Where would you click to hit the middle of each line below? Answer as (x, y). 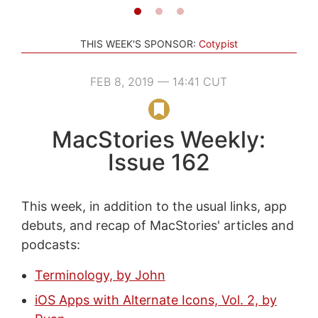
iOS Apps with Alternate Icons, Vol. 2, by (155, 300)
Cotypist (218, 43)
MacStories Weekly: (159, 139)
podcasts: (50, 244)
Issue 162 (159, 162)
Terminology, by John (100, 275)
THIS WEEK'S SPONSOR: (138, 43)
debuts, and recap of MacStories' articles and (157, 225)
